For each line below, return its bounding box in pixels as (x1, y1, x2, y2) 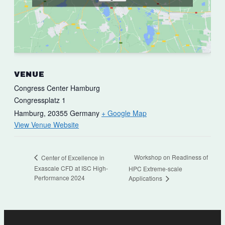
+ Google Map (101, 107, 147, 118)
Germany (70, 107, 99, 118)
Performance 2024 (34, 173, 85, 182)
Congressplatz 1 (14, 94, 66, 105)
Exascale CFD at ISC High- (34, 164, 108, 173)
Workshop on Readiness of (134, 153, 208, 162)
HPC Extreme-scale (128, 164, 182, 173)
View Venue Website (14, 119, 79, 130)
